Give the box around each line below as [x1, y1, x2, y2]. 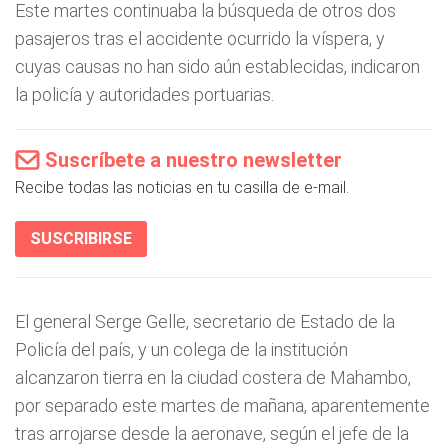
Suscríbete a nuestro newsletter [45, 148, 342, 172]
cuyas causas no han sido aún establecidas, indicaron [15, 56, 420, 77]
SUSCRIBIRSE [30, 229, 132, 248]
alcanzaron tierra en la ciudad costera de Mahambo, [15, 367, 411, 388]
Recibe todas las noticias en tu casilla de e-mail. [15, 178, 349, 197]
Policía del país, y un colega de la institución [15, 339, 348, 360]
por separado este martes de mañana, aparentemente [15, 395, 430, 416]
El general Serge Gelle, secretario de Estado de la [15, 311, 395, 332]
